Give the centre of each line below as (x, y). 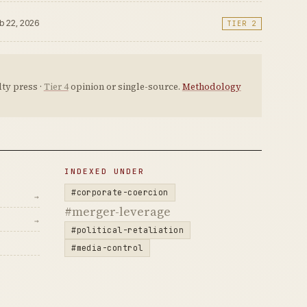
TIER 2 (242, 23)
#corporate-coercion (120, 192)
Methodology (211, 86)
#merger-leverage (118, 211)
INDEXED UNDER (105, 171)
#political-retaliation (128, 230)
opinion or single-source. (125, 86)
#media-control (107, 247)
